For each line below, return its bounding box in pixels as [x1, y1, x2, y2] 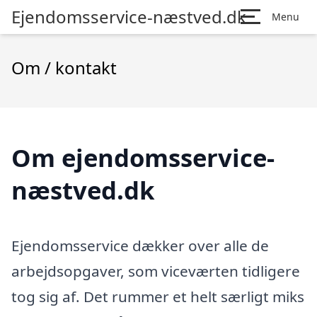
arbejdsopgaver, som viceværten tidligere [11, 260, 300, 281]
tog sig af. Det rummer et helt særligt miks [11, 286, 304, 306]
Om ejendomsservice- [11, 141, 275, 174]
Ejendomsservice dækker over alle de [11, 235, 269, 255]
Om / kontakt [11, 56, 117, 79]
